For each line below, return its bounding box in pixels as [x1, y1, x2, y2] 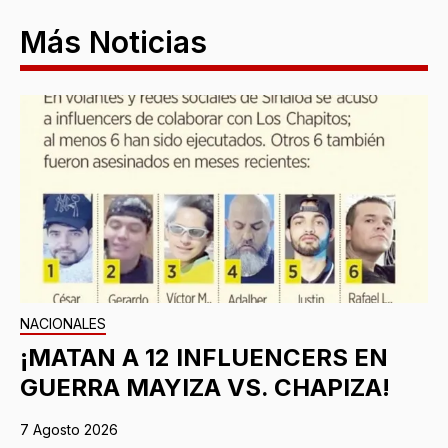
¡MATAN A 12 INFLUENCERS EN [20, 343, 388, 373]
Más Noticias [20, 24, 207, 61]
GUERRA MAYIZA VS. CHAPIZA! [20, 373, 390, 403]
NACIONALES [20, 315, 106, 333]
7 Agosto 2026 [20, 421, 118, 439]
